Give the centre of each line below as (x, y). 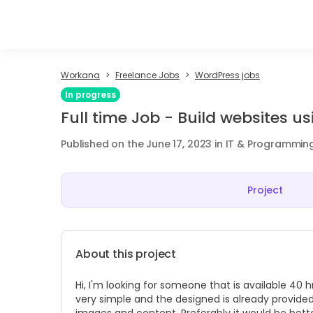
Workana (80, 75)
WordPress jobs (227, 75)
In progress (90, 95)
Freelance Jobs (147, 75)
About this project (126, 254)
